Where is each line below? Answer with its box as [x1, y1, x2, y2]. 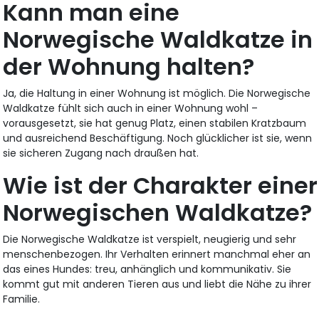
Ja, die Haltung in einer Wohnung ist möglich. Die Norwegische [3, 85, 311, 100]
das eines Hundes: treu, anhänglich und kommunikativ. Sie [3, 261, 292, 276]
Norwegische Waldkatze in [3, 23, 313, 56]
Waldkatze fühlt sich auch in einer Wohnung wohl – [3, 100, 258, 115]
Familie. [3, 291, 41, 306]
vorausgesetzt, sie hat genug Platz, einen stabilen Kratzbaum [3, 115, 307, 130]
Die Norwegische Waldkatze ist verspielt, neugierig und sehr [3, 231, 297, 246]
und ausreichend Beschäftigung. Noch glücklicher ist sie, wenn [3, 130, 313, 145]
